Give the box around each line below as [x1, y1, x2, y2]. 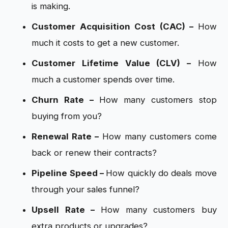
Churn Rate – [32, 94, 99, 105]
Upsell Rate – [32, 204, 101, 215]
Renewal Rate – [32, 131, 99, 141]
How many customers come [99, 131, 217, 141]
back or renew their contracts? [32, 147, 157, 158]
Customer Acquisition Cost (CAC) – [32, 21, 198, 32]
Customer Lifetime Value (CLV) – [32, 58, 191, 68]
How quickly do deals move [106, 167, 217, 178]
